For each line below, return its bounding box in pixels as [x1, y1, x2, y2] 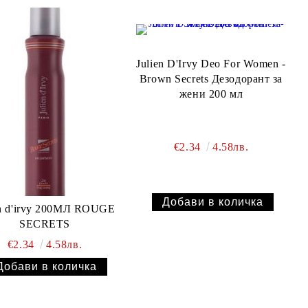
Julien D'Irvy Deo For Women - [136, 58, 286, 70]
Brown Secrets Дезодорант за [139, 73, 283, 85]
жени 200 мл [179, 88, 243, 100]
